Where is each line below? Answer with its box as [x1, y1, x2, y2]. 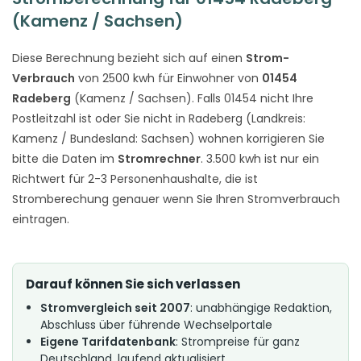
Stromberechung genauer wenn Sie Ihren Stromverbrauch [12, 190, 340, 207]
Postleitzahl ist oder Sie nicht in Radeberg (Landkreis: [12, 110, 305, 127]
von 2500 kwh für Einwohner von [75, 69, 262, 86]
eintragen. [12, 210, 69, 227]
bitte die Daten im [12, 150, 118, 167]
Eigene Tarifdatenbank [40, 333, 176, 350]
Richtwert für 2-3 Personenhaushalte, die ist [12, 170, 258, 187]
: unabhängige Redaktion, [190, 299, 332, 316]
